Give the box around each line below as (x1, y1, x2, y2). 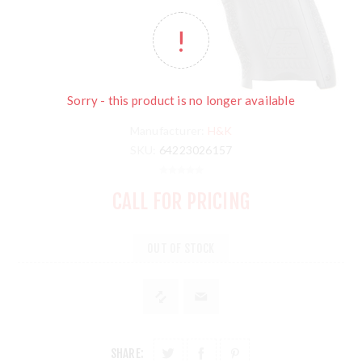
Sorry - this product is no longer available (67, 93, 295, 108)
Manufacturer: (129, 124, 205, 138)
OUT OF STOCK (147, 241, 215, 255)
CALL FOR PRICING (112, 189, 250, 215)
